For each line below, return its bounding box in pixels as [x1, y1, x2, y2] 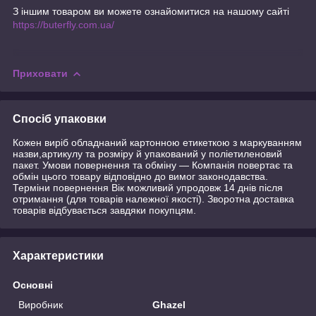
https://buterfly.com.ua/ [13, 19, 114, 31]
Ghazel [152, 299, 186, 311]
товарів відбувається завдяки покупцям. [13, 205, 196, 217]
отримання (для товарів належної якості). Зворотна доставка [13, 193, 294, 205]
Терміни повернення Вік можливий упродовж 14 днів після [13, 182, 283, 194]
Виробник [18, 299, 63, 311]
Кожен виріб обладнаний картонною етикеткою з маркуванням [13, 137, 302, 149]
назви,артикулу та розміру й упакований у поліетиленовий [13, 148, 282, 160]
